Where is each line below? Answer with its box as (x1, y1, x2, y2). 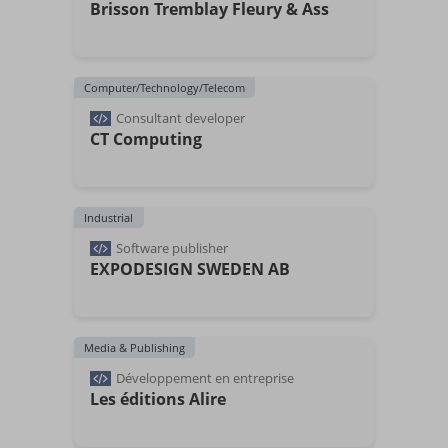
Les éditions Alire (90, 388, 226, 410)
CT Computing (90, 128, 202, 150)
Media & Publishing (84, 340, 185, 355)
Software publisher (116, 239, 228, 257)
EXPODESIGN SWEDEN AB (90, 258, 290, 280)
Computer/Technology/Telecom (84, 80, 245, 95)
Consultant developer (116, 109, 245, 127)
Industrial (84, 210, 133, 225)
